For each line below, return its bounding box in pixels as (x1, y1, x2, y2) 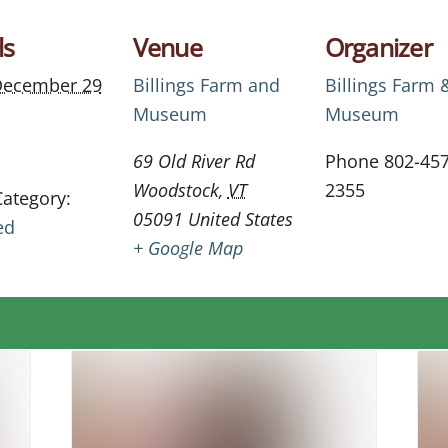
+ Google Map (132, 236, 243, 260)
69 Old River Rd (132, 149, 255, 173)
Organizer (324, 30, 432, 64)
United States (187, 207, 293, 231)
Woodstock (132, 178, 219, 202)
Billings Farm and (132, 73, 280, 97)
